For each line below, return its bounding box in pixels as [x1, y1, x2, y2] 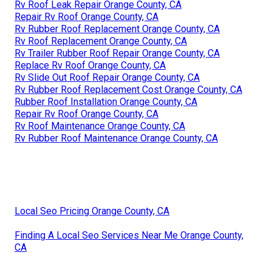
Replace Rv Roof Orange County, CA [15, 59, 166, 71]
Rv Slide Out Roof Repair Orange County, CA [15, 71, 200, 83]
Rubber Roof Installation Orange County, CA [15, 95, 197, 107]
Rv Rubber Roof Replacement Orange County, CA [15, 22, 220, 35]
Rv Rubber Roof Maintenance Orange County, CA [15, 132, 218, 144]
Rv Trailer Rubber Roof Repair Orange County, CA [15, 47, 220, 59]
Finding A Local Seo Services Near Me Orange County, [15, 229, 243, 241]
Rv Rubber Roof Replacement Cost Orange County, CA [15, 83, 242, 95]
